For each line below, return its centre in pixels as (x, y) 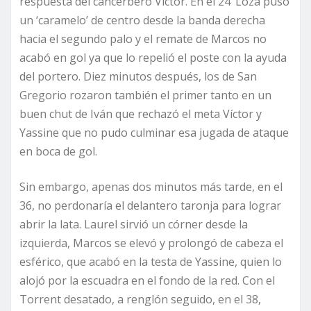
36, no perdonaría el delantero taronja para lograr (150, 205)
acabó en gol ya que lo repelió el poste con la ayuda (153, 57)
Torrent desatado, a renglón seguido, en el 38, (140, 299)
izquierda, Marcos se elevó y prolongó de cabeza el (151, 243)
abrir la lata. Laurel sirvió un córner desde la (134, 224)
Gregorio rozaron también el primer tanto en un (145, 95)
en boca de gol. (58, 151)
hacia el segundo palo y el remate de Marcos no (143, 39)
